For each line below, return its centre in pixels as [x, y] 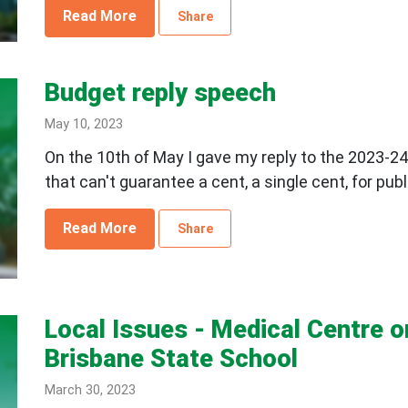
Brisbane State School [171, 358]
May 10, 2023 [83, 124]
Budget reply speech [160, 92]
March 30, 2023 [90, 390]
